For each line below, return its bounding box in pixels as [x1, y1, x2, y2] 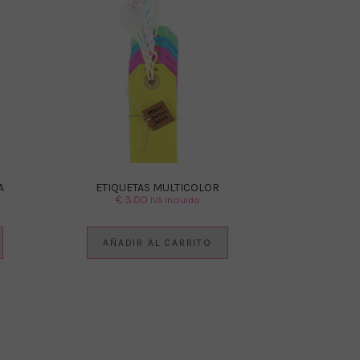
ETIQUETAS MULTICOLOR [96, 180, 219, 194]
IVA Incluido [150, 194, 199, 206]
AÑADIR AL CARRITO [103, 236, 212, 248]
